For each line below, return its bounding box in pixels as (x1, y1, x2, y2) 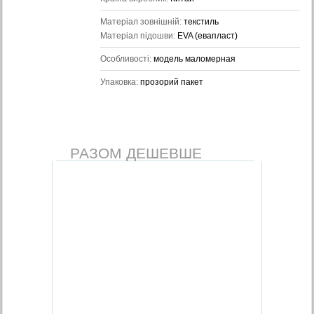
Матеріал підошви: (100, 31, 177, 41)
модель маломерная (153, 54, 235, 64)
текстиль (183, 17, 219, 27)
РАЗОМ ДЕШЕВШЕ (70, 145, 202, 161)
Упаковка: (100, 77, 140, 87)
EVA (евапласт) (177, 31, 238, 41)
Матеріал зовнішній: (100, 17, 184, 27)
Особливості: (100, 54, 153, 64)
